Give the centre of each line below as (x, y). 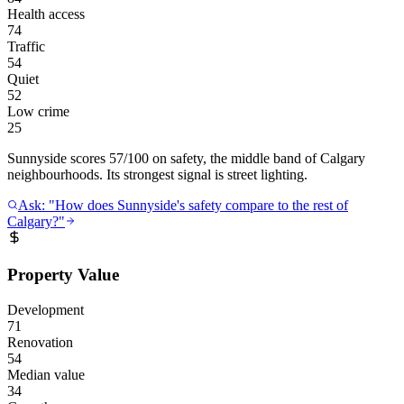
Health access (46, 14)
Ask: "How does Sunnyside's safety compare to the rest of (183, 206)
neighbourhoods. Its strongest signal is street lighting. (157, 175)
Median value (46, 374)
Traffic (26, 47)
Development (46, 309)
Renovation (40, 342)
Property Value (63, 274)
